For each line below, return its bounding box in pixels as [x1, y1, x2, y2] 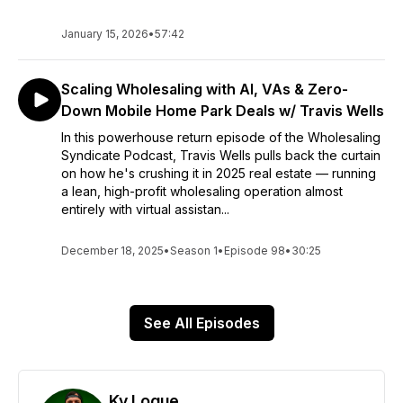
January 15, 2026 [61, 27, 148, 40]
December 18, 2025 [61, 244, 164, 257]
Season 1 [170, 244, 218, 257]
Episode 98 [224, 244, 285, 257]
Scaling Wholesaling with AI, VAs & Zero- [61, 80, 348, 98]
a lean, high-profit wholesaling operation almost [61, 184, 343, 199]
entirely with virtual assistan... [61, 201, 229, 217]
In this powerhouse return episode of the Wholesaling [61, 130, 381, 145]
